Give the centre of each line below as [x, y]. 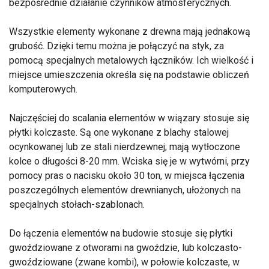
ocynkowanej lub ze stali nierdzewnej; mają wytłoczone [125, 147]
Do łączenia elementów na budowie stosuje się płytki [121, 233]
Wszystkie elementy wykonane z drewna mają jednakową [130, 31]
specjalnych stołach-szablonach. [77, 204]
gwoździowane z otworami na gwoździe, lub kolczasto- [125, 247]
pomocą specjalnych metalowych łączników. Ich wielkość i [131, 60]
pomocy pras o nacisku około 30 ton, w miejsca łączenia [127, 175]
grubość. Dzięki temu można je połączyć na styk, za [116, 46]
